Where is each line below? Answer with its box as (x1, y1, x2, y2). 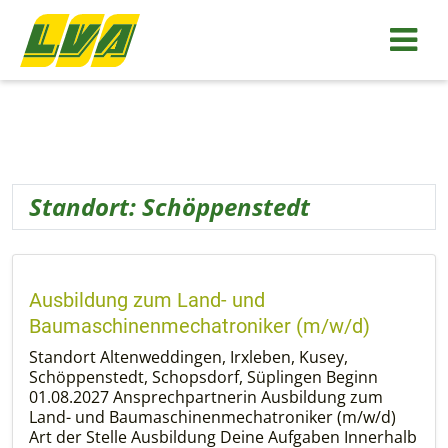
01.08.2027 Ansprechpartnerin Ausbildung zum (29, 386, 383, 408)
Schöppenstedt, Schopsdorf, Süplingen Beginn (29, 366, 378, 388)
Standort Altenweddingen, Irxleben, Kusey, (29, 346, 348, 368)
